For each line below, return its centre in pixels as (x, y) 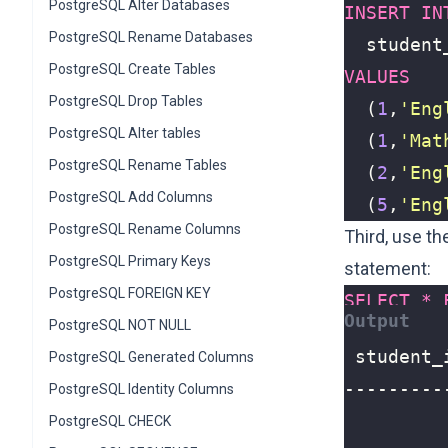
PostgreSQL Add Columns (131, 197)
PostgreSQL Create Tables (132, 69)
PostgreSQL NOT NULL (120, 325)
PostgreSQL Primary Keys (130, 261)
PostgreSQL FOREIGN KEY (130, 293)
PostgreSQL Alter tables (125, 133)
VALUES (377, 76)
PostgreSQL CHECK (110, 421)
